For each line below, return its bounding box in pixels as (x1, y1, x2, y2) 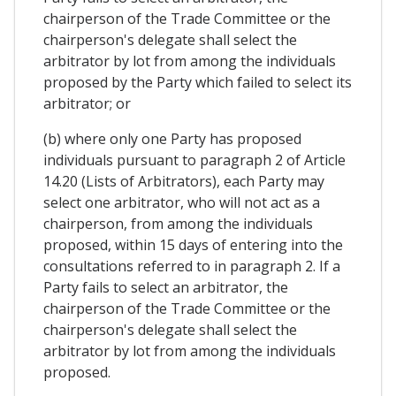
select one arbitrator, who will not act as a (43, 193, 320, 213)
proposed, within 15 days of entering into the (43, 235, 343, 255)
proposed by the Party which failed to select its (43, 72, 352, 93)
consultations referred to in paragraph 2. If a (43, 256, 340, 277)
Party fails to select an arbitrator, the (43, 278, 288, 298)
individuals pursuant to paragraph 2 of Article (43, 150, 346, 171)
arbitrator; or (43, 94, 131, 114)
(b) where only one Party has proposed (43, 129, 301, 149)
